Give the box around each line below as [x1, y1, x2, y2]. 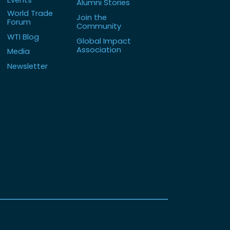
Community [76, 21, 121, 31]
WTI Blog [7, 31, 39, 42]
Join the [76, 12, 107, 23]
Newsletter [7, 61, 48, 72]
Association [76, 44, 121, 55]
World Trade [7, 7, 53, 18]
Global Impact [76, 35, 131, 46]
